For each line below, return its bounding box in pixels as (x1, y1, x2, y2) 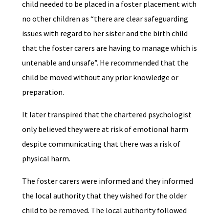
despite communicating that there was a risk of (22, 139, 180, 149)
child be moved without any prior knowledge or (22, 72, 178, 83)
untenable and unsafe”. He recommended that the (22, 58, 189, 68)
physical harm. (22, 153, 72, 164)
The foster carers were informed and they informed (22, 176, 193, 186)
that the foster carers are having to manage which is (22, 43, 197, 53)
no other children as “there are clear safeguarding (22, 14, 188, 24)
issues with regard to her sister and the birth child (22, 28, 188, 39)
